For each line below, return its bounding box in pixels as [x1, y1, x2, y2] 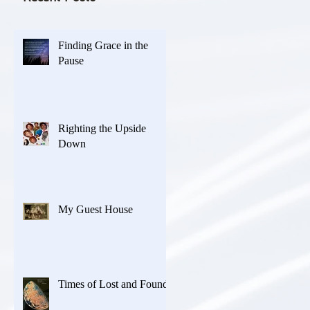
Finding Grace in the [58, 39, 148, 51]
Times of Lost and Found [58, 277, 168, 290]
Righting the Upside [58, 122, 146, 134]
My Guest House [58, 203, 133, 215]
